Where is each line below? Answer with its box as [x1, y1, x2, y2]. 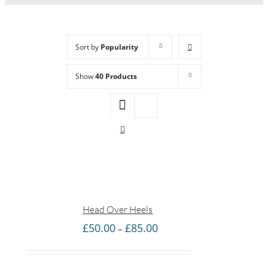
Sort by [75, 41, 100, 52]
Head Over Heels [83, 203, 153, 215]
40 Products [95, 71, 137, 81]
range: [157, 236, 184, 249]
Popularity [100, 41, 138, 52]
